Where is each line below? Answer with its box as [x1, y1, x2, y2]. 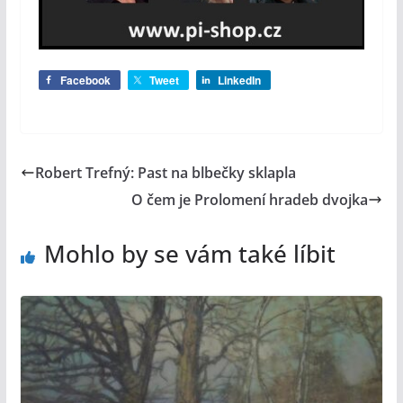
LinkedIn [217, 72, 261, 89]
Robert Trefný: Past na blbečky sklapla [34, 163, 296, 184]
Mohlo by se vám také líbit [43, 237, 336, 271]
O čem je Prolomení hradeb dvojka [131, 190, 369, 210]
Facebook [59, 72, 111, 89]
